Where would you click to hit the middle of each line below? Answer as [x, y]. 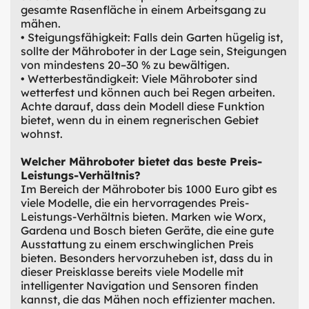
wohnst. [42, 133]
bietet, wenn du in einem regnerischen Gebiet [140, 120]
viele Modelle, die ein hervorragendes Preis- [135, 202]
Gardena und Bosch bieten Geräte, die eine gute [147, 230]
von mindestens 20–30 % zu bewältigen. [125, 64]
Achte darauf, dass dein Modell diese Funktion [143, 106]
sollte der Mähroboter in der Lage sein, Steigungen [154, 51]
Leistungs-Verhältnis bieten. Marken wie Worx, [143, 216]
